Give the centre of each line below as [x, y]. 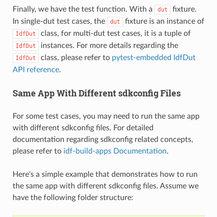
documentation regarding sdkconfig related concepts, [103, 139]
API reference [36, 70]
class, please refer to [75, 57]
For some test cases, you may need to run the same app [106, 116]
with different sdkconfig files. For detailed [83, 128]
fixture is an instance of [163, 21]
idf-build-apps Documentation [115, 151]
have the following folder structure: [73, 197]
